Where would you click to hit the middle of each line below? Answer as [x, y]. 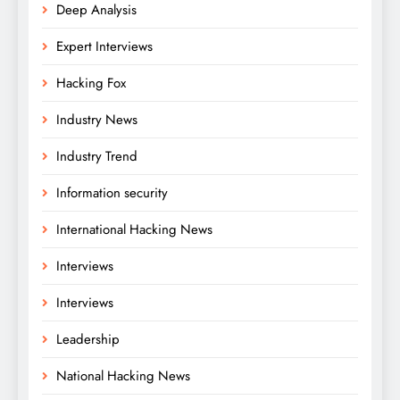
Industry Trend [97, 156]
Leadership [88, 339]
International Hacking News [134, 229]
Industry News [97, 119]
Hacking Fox [91, 83]
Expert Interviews [104, 46]
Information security [112, 192]
